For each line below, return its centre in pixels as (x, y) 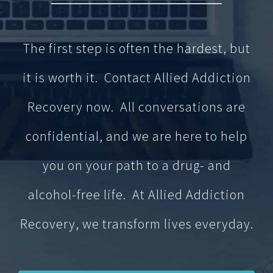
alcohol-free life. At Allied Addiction (136, 192)
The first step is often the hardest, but (136, 45)
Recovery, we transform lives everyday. (136, 221)
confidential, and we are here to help (136, 133)
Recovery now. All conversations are (136, 104)
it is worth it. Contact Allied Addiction (136, 75)
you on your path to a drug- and (136, 162)
